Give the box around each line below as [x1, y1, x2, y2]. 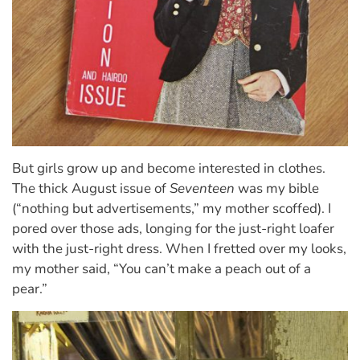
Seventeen [170, 179, 235, 198]
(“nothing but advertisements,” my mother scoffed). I [12, 199, 331, 219]
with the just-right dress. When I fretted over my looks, [12, 239, 346, 259]
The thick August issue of [12, 179, 170, 198]
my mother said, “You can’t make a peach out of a [12, 260, 311, 279]
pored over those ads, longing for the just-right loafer [12, 219, 334, 239]
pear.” [12, 280, 47, 299]
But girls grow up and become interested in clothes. [12, 159, 325, 178]
